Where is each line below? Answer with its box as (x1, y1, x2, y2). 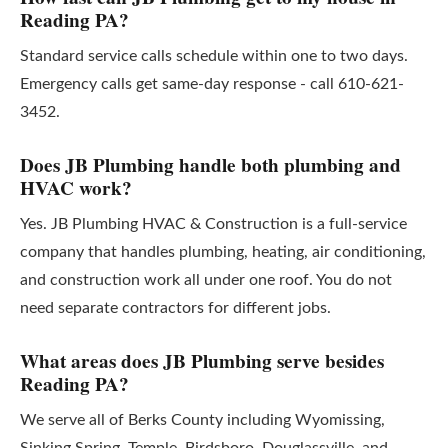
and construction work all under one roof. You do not (20, 272, 392, 288)
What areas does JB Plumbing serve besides (20, 347, 384, 375)
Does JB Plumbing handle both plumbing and (20, 151, 401, 179)
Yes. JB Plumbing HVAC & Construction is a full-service (20, 216, 407, 232)
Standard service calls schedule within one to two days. (20, 48, 408, 64)
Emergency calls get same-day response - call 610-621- (20, 76, 404, 92)
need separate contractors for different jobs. (20, 300, 331, 316)
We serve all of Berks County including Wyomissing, (20, 412, 385, 428)
